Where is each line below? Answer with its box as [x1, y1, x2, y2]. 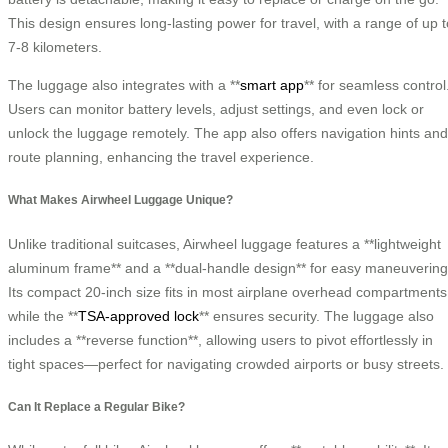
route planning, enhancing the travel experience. [8, 148, 314, 165]
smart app [240, 76, 304, 93]
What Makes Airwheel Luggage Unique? [8, 193, 233, 207]
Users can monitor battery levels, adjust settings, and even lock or [8, 100, 424, 117]
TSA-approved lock [78, 307, 199, 324]
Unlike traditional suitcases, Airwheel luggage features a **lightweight [8, 235, 441, 252]
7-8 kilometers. [8, 38, 102, 55]
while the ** [8, 307, 78, 324]
